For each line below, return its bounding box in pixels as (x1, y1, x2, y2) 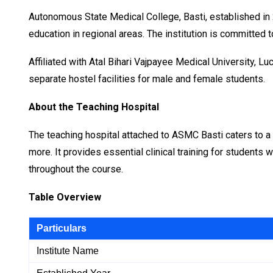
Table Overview (29, 191, 101, 203)
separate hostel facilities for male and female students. (29, 73, 265, 85)
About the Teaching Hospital (29, 101, 159, 113)
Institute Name (37, 245, 99, 256)
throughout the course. (29, 163, 123, 175)
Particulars (37, 222, 87, 233)
